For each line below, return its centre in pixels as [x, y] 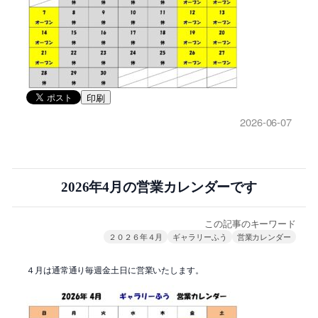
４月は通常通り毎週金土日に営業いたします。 [115, 269]
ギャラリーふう [200, 236]
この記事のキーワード [250, 223]
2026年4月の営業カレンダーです [159, 187]
